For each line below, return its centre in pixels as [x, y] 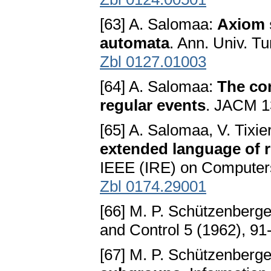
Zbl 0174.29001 [153, 187]
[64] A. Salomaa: [158, 87]
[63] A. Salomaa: [158, 24]
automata [135, 43]
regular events [153, 106]
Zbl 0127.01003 [153, 62]
